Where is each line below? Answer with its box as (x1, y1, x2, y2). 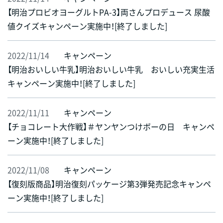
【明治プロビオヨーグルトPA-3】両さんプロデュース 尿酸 (7, 6, 210, 18)
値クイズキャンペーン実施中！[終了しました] (7, 20, 167, 32)
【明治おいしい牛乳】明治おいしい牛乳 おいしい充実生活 (7, 63, 215, 76)
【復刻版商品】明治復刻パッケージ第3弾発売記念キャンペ (7, 178, 211, 190)
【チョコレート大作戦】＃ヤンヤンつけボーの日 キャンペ (7, 120, 215, 133)
